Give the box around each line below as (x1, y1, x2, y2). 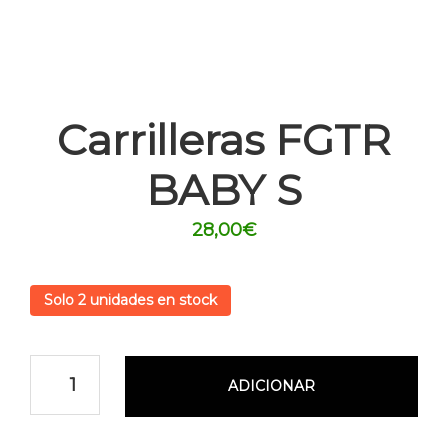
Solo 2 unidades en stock (44, 290, 217, 309)
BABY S (146, 163, 302, 216)
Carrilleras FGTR (57, 113, 391, 166)
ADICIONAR (228, 376, 315, 395)
